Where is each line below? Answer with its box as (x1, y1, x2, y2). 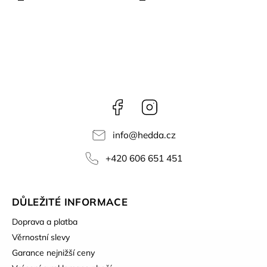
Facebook (126, 98, 163, 109)
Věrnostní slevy (12, 232, 70, 243)
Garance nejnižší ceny (12, 247, 95, 258)
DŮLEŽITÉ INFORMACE (12, 195, 128, 208)
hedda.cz (137, 129, 176, 141)
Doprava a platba (12, 216, 77, 227)
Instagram (159, 98, 197, 109)
